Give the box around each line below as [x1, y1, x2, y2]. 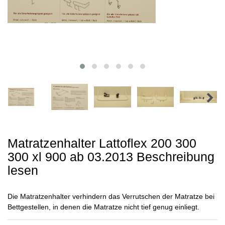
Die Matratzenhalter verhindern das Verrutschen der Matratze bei [8, 192, 214, 200]
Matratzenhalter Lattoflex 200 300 [8, 136, 196, 150]
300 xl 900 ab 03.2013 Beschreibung [8, 149, 214, 164]
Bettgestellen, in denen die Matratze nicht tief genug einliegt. [8, 202, 199, 211]
